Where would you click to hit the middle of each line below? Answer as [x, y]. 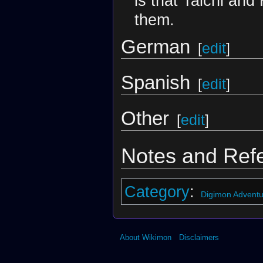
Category [157, 192]
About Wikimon [146, 237]
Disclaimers [199, 237]
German [155, 46]
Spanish [155, 82]
